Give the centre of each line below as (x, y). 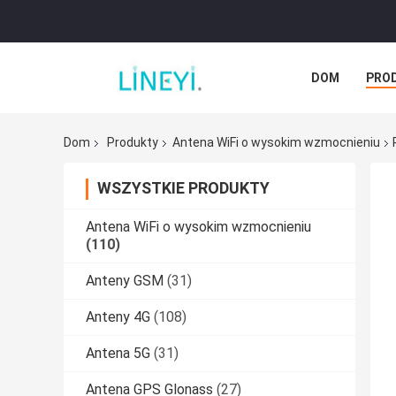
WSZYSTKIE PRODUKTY (183, 188)
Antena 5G (118, 354)
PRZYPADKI (344, 118)
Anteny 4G (118, 317)
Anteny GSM (125, 281)
